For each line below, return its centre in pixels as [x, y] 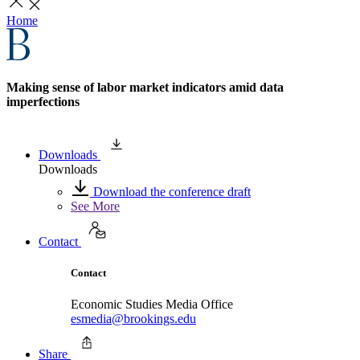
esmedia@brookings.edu [133, 319]
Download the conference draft [170, 191]
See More [95, 206]
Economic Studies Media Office [152, 305]
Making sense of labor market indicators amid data [145, 88]
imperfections [43, 102]
